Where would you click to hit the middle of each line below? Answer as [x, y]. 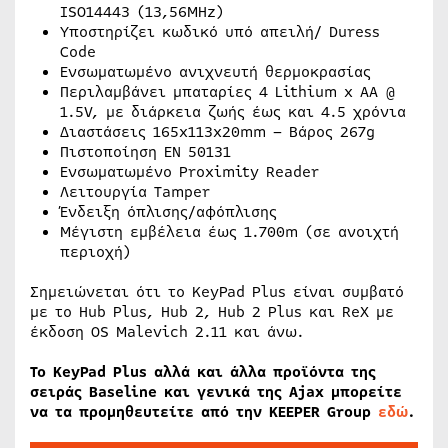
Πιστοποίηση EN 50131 [145, 152]
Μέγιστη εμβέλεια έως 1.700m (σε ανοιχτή [229, 232]
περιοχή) [95, 252]
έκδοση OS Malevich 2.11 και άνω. [167, 332]
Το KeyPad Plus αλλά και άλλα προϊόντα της [203, 372]
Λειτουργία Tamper [135, 192]
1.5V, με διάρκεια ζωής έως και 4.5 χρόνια [233, 112]
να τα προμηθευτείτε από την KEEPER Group [204, 412]
